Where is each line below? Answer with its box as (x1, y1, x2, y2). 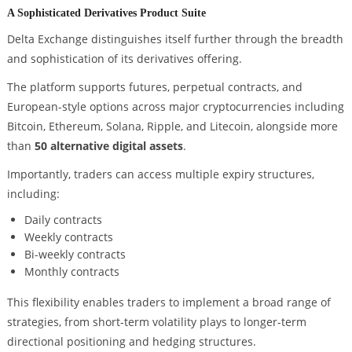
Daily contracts (24, 212, 102, 228)
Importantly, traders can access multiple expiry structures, (6, 166, 314, 181)
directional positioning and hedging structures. (6, 333, 256, 349)
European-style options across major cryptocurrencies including (6, 98, 344, 114)
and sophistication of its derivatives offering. (6, 51, 242, 67)
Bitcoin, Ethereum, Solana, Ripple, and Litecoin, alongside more (6, 118, 338, 134)
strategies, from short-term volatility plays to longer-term (6, 313, 306, 329)
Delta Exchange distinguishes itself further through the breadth (6, 31, 343, 47)
